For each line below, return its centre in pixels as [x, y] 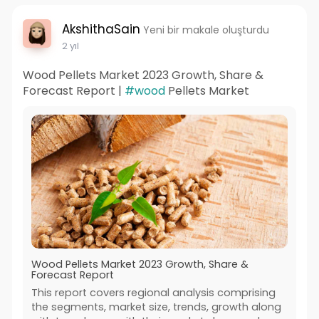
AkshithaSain [101, 30]
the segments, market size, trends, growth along [156, 307]
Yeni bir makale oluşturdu [206, 30]
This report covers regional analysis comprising [153, 292]
